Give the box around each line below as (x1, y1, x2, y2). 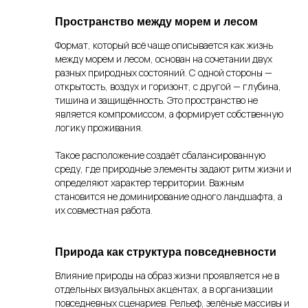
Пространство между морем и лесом (55, 16, 258, 27)
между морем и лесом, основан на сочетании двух (55, 52, 272, 65)
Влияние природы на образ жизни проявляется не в (55, 269, 279, 282)
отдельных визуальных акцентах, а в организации (55, 283, 273, 296)
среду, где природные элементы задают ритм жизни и (55, 162, 291, 175)
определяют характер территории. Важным (55, 176, 244, 189)
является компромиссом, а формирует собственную (55, 107, 283, 120)
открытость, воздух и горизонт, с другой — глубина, (55, 80, 281, 93)
